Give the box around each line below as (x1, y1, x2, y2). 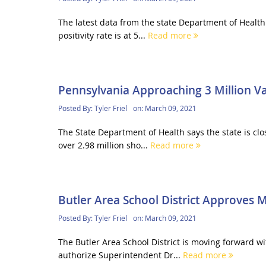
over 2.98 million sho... (58, 139, 150, 151)
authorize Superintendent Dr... (58, 249, 183, 261)
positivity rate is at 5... (58, 29, 148, 41)
